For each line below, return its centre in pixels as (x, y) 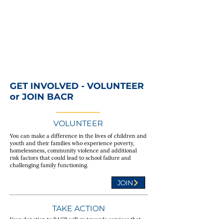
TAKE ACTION (79, 208)
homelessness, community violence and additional (73, 151)
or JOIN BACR (42, 97)
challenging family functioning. (49, 165)
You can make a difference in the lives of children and (78, 136)
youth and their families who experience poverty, (72, 143)
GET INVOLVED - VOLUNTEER (77, 86)
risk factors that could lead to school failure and (70, 158)
